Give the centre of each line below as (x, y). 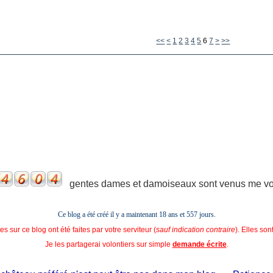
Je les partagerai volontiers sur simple (108, 244)
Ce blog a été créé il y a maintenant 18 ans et (122, 214)
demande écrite (199, 244)
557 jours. (201, 214)
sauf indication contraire (195, 229)
